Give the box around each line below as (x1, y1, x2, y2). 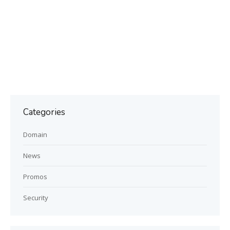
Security (23, 193, 48, 202)
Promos (23, 171, 47, 181)
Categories (23, 106, 65, 118)
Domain (23, 129, 47, 139)
